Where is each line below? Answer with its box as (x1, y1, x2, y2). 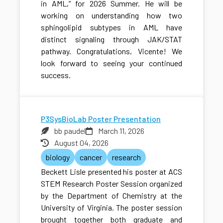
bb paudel (54, 125, 86, 135)
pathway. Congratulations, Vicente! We (41, 46, 182, 56)
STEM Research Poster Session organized (41, 178, 182, 188)
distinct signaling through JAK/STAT (41, 34, 182, 44)
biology (46, 152, 70, 162)
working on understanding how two (41, 10, 182, 20)
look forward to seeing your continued (41, 58, 182, 68)
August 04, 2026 (54, 137, 109, 147)
